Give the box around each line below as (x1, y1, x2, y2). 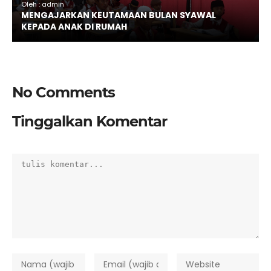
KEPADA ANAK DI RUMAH (21, 21, 127, 33)
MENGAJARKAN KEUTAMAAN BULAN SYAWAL (21, 9, 216, 22)
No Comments (12, 83, 115, 102)
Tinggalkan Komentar (12, 113, 167, 131)
